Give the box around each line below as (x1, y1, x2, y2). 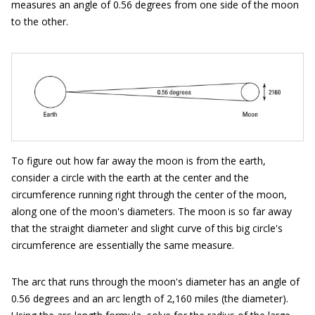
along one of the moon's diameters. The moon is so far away (11, 204, 292, 218)
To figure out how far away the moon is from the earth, (11, 153, 266, 167)
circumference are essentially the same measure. (11, 238, 234, 252)
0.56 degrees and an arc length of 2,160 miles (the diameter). (11, 291, 288, 305)
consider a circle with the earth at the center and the (11, 170, 249, 184)
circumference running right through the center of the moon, (11, 187, 287, 201)
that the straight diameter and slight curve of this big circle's (11, 221, 283, 235)
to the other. (11, 15, 68, 28)
